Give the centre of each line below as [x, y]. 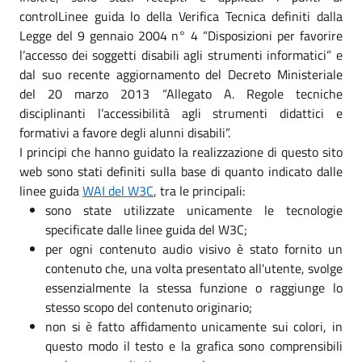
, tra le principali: [199, 190]
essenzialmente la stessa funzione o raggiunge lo [194, 287]
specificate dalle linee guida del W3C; [146, 229]
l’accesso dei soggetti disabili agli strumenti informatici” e [181, 55]
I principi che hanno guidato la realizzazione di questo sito [181, 152]
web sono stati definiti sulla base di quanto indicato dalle [181, 171]
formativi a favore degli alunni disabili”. [125, 132]
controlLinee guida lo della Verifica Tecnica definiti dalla [181, 16]
